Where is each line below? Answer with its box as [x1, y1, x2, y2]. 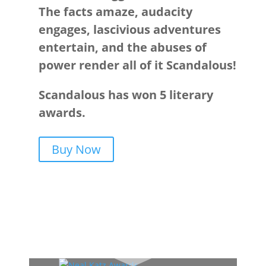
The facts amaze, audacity [38, 4, 192, 20]
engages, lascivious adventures [38, 21, 221, 37]
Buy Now [51, 141, 101, 157]
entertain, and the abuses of [38, 39, 207, 55]
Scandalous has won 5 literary [38, 87, 213, 103]
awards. [38, 104, 85, 121]
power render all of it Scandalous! [38, 57, 236, 73]
